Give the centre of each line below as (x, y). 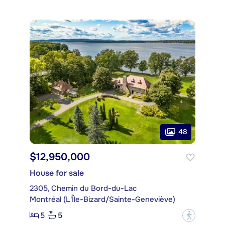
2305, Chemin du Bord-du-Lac (83, 188)
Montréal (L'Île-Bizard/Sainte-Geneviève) (102, 199)
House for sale (57, 173)
